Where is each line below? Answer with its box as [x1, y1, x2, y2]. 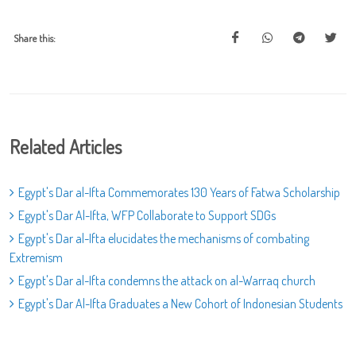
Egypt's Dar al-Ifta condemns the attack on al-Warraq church [18, 272, 315, 288]
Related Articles [10, 133, 122, 159]
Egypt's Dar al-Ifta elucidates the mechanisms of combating [18, 230, 309, 246]
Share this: [14, 31, 56, 44]
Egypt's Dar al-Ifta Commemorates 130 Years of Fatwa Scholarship [18, 184, 340, 200]
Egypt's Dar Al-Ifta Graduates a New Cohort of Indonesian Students [18, 295, 342, 311]
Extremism [10, 249, 63, 265]
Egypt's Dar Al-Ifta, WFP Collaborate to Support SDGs [18, 207, 276, 223]
